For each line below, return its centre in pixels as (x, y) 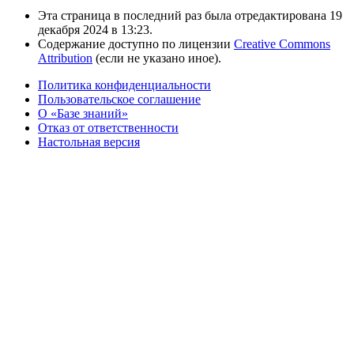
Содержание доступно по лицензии (136, 43)
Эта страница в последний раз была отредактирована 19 (190, 15)
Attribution (65, 58)
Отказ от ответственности (108, 127)
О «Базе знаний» (83, 113)
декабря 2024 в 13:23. (95, 29)
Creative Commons (282, 43)
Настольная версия (89, 141)
